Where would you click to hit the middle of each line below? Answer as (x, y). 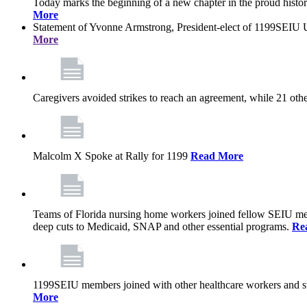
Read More (217, 156)
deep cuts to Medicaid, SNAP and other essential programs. (162, 226)
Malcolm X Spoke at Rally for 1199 (112, 156)
